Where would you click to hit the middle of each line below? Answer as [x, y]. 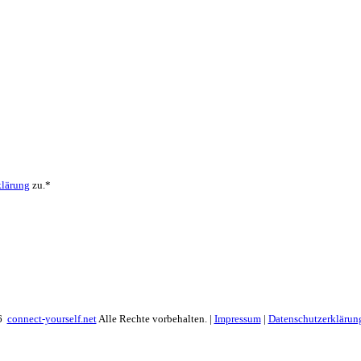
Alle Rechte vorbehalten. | [155, 318]
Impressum [237, 318]
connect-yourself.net [52, 318]
